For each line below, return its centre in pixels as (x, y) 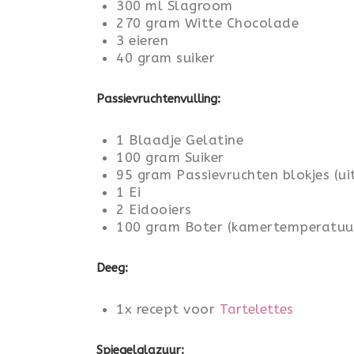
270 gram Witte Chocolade (207, 23)
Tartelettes (256, 309)
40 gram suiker (166, 58)
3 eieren (142, 40)
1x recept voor (168, 309)
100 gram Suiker (170, 157)
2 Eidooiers (154, 209)
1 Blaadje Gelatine (180, 140)
